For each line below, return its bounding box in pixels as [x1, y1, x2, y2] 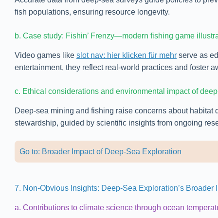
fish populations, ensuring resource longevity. [15, 8, 170, 17]
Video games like [15, 51, 76, 59]
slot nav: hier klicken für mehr [76, 51, 177, 59]
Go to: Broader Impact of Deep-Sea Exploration [19, 147, 182, 156]
